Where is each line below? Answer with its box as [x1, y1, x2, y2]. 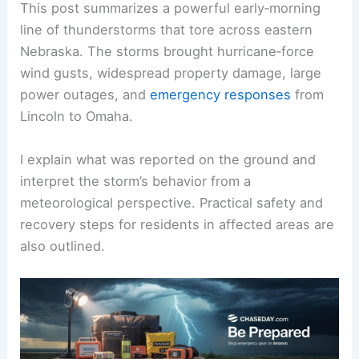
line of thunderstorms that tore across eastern [20, 22, 313, 38]
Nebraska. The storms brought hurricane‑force [20, 43, 315, 60]
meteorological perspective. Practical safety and [20, 194, 324, 211]
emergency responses [150, 87, 292, 103]
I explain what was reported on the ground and [20, 151, 317, 167]
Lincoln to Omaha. [20, 108, 134, 125]
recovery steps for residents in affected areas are [20, 216, 335, 232]
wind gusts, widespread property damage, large [20, 65, 322, 82]
